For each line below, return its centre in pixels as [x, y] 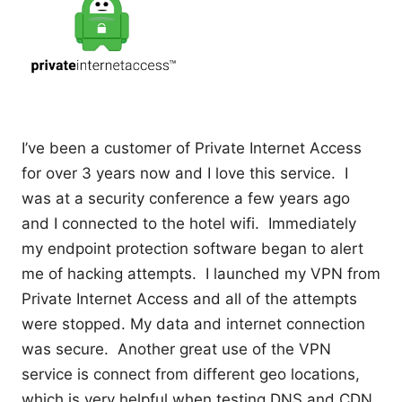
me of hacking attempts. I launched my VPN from [201, 273]
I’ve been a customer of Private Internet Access [192, 148]
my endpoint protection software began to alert [192, 248]
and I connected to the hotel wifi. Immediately [189, 223]
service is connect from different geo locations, [191, 374]
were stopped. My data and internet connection [193, 323]
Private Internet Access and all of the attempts [189, 298]
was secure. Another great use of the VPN [176, 349]
